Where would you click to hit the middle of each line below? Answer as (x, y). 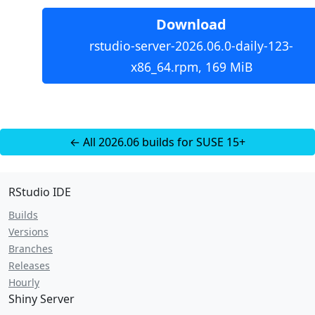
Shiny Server (41, 299)
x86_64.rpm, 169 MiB (191, 67)
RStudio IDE (40, 192)
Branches (31, 249)
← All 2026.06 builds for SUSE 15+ (157, 142)
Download (191, 24)
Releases (29, 265)
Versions (28, 232)
